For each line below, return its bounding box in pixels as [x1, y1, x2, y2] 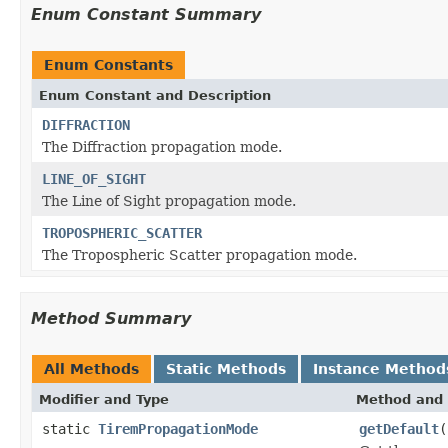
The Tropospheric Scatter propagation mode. [42, 246, 357, 263]
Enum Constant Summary [31, 4, 261, 24]
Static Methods [166, 360, 286, 377]
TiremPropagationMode [98, 420, 258, 437]
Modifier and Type [39, 391, 169, 407]
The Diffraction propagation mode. [42, 138, 282, 155]
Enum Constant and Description [39, 87, 271, 103]
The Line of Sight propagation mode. [42, 192, 296, 209]
